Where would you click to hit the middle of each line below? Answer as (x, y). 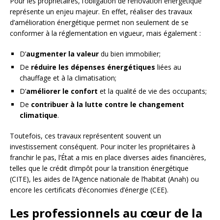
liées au (168, 67)
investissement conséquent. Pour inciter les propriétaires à (103, 147)
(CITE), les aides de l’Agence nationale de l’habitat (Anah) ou (104, 179)
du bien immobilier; (130, 54)
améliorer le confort (62, 91)
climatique (39, 115)
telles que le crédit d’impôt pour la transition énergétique (99, 168)
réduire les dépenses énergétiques (93, 67)
